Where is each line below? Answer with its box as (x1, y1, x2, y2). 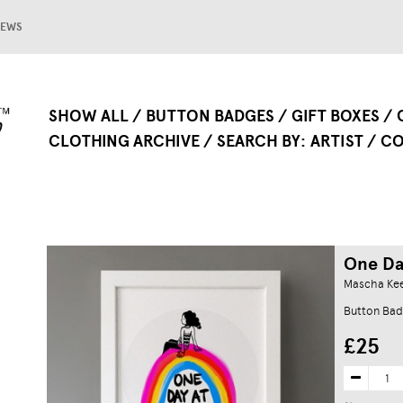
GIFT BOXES (291, 106, 380, 126)
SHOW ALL (49, 106, 129, 126)
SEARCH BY (217, 131, 300, 151)
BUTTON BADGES (146, 106, 274, 126)
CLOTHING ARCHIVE (49, 131, 200, 151)
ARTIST (310, 131, 363, 151)
